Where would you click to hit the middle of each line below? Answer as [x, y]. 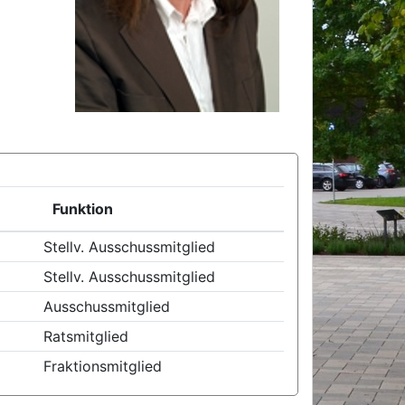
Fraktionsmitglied [103, 366]
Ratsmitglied [86, 336]
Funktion [83, 209]
